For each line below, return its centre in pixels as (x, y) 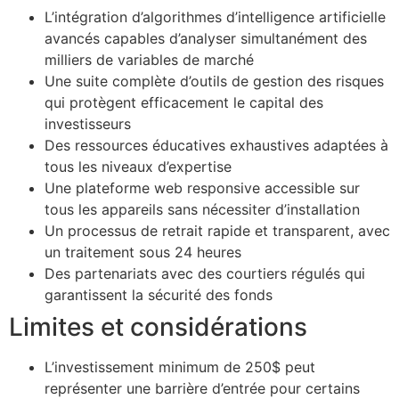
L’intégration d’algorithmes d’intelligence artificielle (215, 17)
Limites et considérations (158, 327)
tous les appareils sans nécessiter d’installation (202, 210)
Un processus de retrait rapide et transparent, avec (217, 231)
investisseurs (88, 124)
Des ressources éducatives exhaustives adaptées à (216, 146)
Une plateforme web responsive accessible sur (202, 188)
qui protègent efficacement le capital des (184, 103)
